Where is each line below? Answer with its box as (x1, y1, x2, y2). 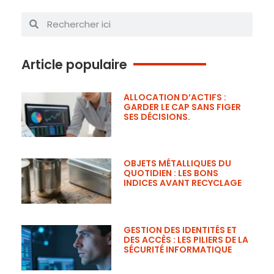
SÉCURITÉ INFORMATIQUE (124, 243, 232, 256)
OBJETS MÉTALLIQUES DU (124, 157, 232, 170)
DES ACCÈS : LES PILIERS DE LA (124, 234, 249, 246)
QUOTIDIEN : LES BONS (124, 167, 219, 180)
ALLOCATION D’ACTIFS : (124, 91, 227, 103)
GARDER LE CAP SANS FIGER (124, 100, 242, 113)
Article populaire (21, 55, 127, 73)
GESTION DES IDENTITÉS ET (124, 224, 237, 237)
